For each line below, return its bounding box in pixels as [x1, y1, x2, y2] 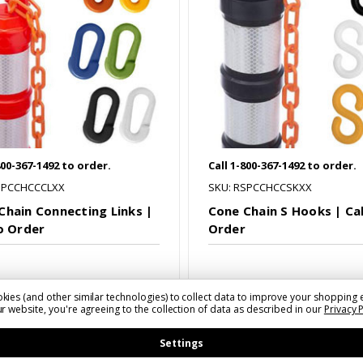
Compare [223, 315, 284, 334]
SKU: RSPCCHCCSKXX [207, 180, 312, 195]
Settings [160, 335, 203, 350]
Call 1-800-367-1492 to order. [207, 158, 357, 173]
